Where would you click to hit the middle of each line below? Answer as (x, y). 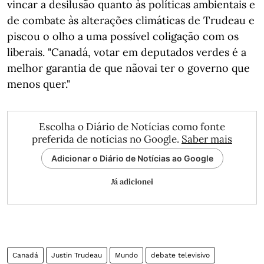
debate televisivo (180, 255)
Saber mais (207, 139)
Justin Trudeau (77, 255)
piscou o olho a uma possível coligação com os (123, 36)
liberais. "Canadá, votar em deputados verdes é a (127, 52)
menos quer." (39, 84)
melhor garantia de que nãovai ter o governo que (128, 68)
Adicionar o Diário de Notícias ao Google (132, 158)
